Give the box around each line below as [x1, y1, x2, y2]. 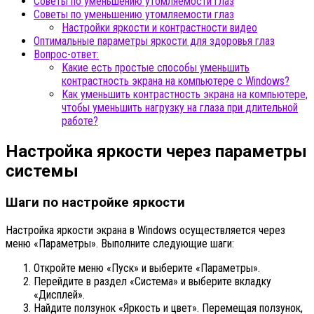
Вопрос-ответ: [34, 48, 99, 62]
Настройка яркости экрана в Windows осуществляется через [6, 223, 285, 237]
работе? [62, 114, 98, 128]
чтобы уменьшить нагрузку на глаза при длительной [62, 101, 298, 115]
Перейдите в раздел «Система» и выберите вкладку [34, 274, 271, 288]
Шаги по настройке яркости [6, 195, 185, 211]
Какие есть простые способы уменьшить [62, 61, 250, 75]
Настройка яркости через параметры [6, 142, 307, 162]
